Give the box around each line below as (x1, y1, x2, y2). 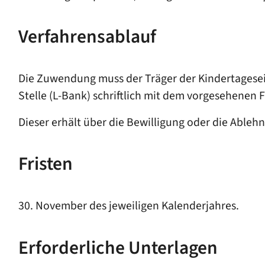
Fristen (18, 151, 73, 178)
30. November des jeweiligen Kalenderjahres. (18, 198, 239, 215)
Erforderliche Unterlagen (18, 234, 218, 261)
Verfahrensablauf (18, 24, 156, 51)
